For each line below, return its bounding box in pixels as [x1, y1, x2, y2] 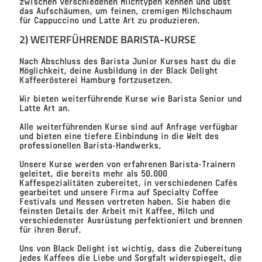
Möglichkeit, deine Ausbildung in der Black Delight [19, 64, 218, 75]
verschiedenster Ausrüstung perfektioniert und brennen [19, 213, 242, 225]
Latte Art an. [19, 101, 70, 113]
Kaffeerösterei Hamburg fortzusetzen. [19, 73, 173, 85]
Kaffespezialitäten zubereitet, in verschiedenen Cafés [19, 176, 237, 188]
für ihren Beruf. [19, 223, 81, 235]
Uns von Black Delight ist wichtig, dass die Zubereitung [19, 242, 242, 253]
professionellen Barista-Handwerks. [19, 139, 161, 150]
